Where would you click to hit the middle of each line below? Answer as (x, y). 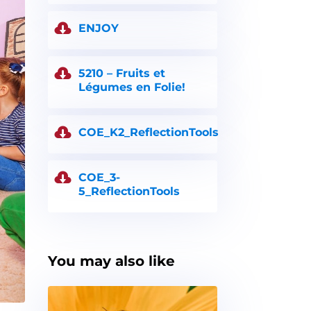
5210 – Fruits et (121, 73)
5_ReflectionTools (129, 191)
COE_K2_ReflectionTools (148, 132)
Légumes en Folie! (132, 87)
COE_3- (99, 177)
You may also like (111, 261)
